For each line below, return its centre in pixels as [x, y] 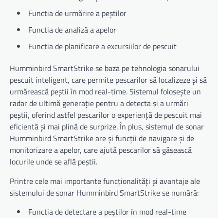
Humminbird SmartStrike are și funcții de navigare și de [102, 138]
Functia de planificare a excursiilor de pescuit [102, 46]
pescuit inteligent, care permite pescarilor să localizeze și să [108, 80]
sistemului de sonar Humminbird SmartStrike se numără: [104, 192]
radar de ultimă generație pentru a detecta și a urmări [99, 103]
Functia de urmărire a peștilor [77, 13]
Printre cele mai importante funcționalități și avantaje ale [105, 181]
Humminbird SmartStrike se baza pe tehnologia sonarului [105, 68]
